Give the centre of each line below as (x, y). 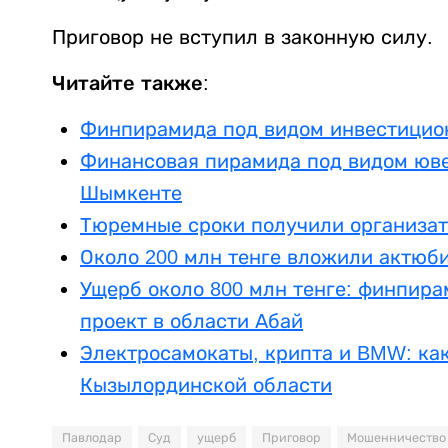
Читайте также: (130, 83)
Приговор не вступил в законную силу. (242, 37)
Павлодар (92, 438)
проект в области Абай (191, 321)
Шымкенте (131, 193)
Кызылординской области (206, 385)
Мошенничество (396, 438)
